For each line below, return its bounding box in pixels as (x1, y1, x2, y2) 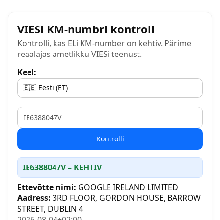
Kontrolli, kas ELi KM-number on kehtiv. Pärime (17, 38, 191, 49)
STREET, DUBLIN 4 (17, 203, 83, 214)
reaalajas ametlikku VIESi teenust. (17, 49, 142, 59)
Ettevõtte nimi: (17, 182, 76, 192)
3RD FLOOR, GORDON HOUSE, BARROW (51, 192, 201, 203)
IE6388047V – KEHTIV (23, 162, 102, 173)
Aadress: (17, 192, 51, 203)
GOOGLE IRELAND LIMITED (76, 182, 178, 192)
